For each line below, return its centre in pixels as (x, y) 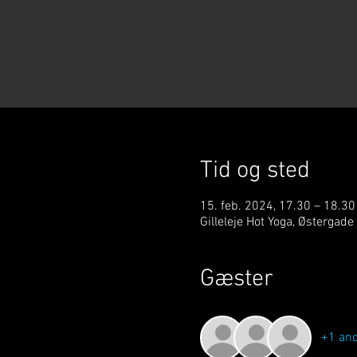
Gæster (236, 279)
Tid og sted (255, 171)
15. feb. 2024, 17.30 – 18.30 (277, 206)
